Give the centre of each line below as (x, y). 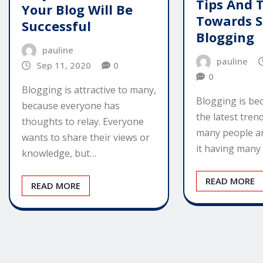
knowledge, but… (59, 154)
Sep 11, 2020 (63, 65)
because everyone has (71, 106)
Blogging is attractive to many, (89, 90)
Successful (56, 26)
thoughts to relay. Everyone (83, 122)
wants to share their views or (86, 138)
